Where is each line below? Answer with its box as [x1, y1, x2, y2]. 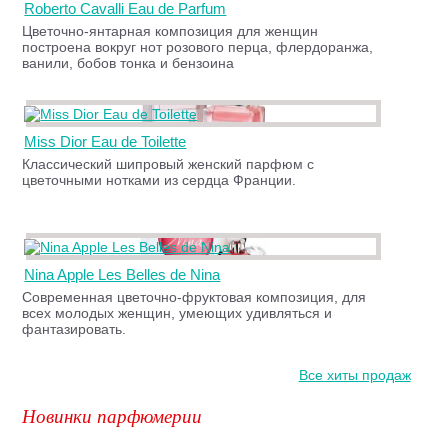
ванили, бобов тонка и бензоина [22, 55, 235, 72]
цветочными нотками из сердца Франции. [22, 172, 297, 189]
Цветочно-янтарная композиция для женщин [22, 23, 319, 40]
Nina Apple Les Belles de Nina [24, 266, 221, 284]
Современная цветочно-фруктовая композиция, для [22, 289, 367, 306]
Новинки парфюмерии [22, 403, 203, 429]
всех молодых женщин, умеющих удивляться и [22, 305, 333, 322]
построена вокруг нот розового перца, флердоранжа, [22, 39, 374, 56]
